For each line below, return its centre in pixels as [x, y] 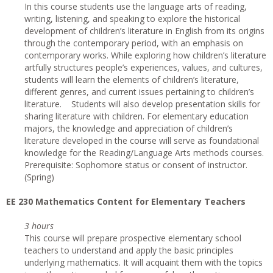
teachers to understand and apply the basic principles [129, 250]
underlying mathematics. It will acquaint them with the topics [144, 262]
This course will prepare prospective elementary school [133, 238]
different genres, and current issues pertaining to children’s [139, 92]
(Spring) [39, 177]
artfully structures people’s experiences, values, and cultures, [144, 67]
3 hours [39, 226]
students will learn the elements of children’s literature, [132, 80]
